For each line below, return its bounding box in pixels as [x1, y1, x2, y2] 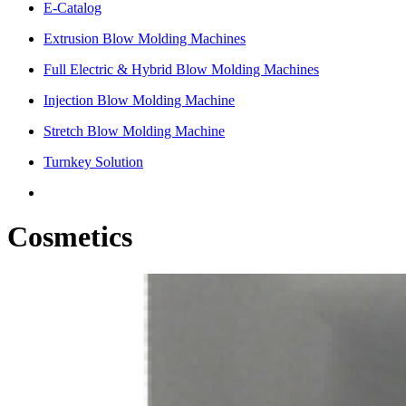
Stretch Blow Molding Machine [43, 122, 225, 139]
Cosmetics [7, 220, 132, 254]
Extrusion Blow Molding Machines [43, 30, 246, 46]
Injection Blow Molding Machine [43, 92, 235, 108]
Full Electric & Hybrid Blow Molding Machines [43, 61, 319, 77]
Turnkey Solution [43, 153, 143, 169]
